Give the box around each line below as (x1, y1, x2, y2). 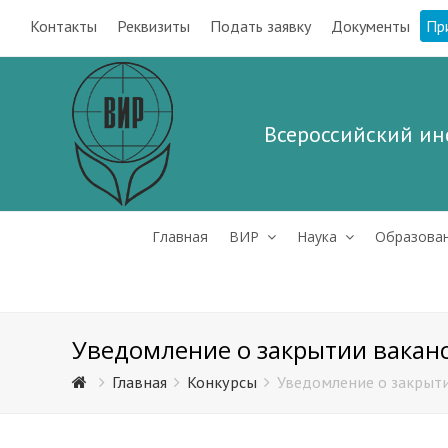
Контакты (30, 16, 97, 36)
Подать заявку (210, 16, 311, 36)
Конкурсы (187, 372, 257, 392)
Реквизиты (117, 16, 190, 36)
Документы (331, 16, 410, 36)
